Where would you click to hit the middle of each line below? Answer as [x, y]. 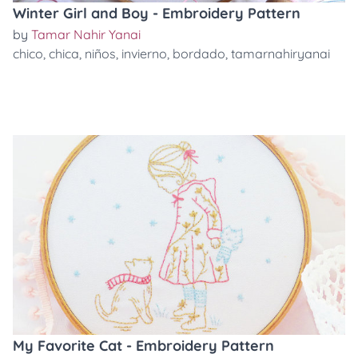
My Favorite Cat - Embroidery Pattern [143, 345]
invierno [144, 53]
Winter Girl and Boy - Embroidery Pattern [157, 13]
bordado [199, 53]
